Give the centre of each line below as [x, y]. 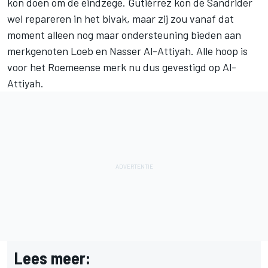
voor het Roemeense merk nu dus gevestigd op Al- [122, 67]
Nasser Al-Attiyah [150, 51]
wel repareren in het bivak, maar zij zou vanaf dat [121, 18]
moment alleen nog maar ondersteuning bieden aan [124, 34]
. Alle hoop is [219, 51]
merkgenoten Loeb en [58, 51]
